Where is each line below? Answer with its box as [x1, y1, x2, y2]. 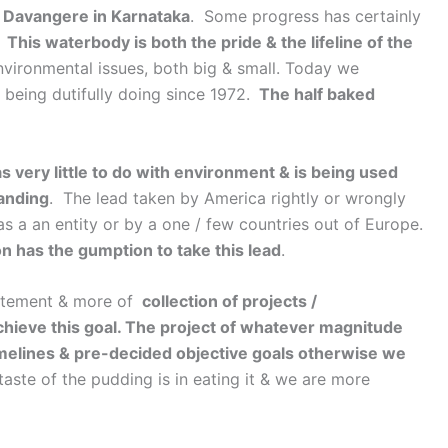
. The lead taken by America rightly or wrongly [49, 187, 406, 208]
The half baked [259, 84, 375, 105]
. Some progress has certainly [190, 6, 421, 27]
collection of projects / [142, 291, 317, 312]
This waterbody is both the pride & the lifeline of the [7, 32, 413, 53]
